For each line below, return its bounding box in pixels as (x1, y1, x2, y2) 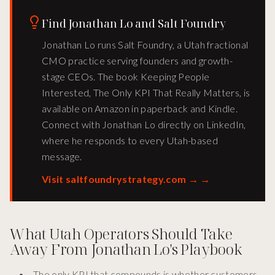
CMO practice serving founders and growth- (42, 55, 233, 67)
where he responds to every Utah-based (42, 134, 218, 147)
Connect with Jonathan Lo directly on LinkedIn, (42, 118, 246, 131)
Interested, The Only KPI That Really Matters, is (42, 87, 250, 99)
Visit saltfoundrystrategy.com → (42, 173, 198, 185)
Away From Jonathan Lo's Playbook (10, 239, 242, 260)
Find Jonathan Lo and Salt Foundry (42, 16, 227, 31)
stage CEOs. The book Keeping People (42, 71, 210, 83)
